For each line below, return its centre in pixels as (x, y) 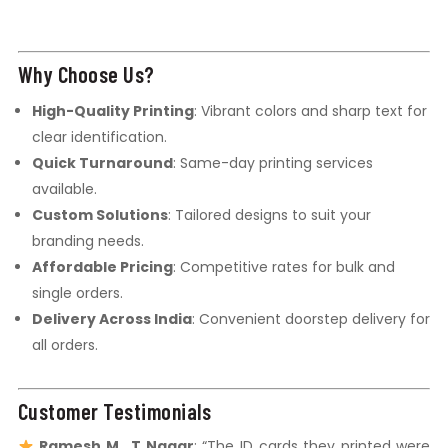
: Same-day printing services (272, 163)
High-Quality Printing (112, 111)
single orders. (77, 293)
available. (64, 189)
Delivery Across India (111, 319)
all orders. (64, 345)
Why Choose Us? (86, 74)
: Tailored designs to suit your (269, 215)
